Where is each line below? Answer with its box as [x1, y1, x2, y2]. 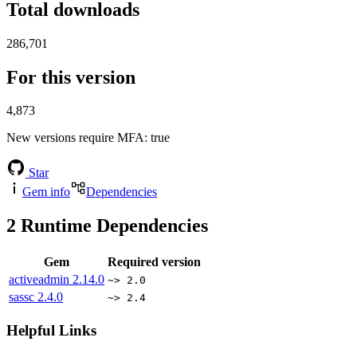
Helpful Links [6, 321, 96, 339]
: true [144, 131, 170, 145]
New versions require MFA [6, 131, 144, 145]
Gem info [22, 185, 70, 199]
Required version [108, 255, 201, 269]
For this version [6, 66, 135, 88]
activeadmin [9, 273, 73, 287]
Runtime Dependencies [16, 215, 208, 237]
